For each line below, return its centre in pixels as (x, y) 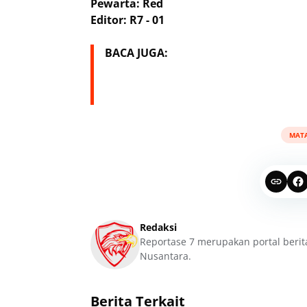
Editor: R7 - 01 (127, 20)
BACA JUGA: (136, 53)
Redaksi (158, 227)
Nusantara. (165, 256)
